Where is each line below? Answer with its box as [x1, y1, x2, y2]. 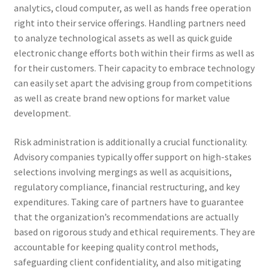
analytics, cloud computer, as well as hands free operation [13, 2, 251, 14]
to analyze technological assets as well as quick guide [13, 32, 232, 44]
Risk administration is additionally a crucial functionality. [13, 135, 247, 148]
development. [13, 107, 71, 119]
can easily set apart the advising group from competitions [13, 77, 252, 89]
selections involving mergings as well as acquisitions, [13, 165, 232, 178]
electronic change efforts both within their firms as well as [13, 47, 255, 59]
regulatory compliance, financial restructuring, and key [13, 180, 240, 193]
